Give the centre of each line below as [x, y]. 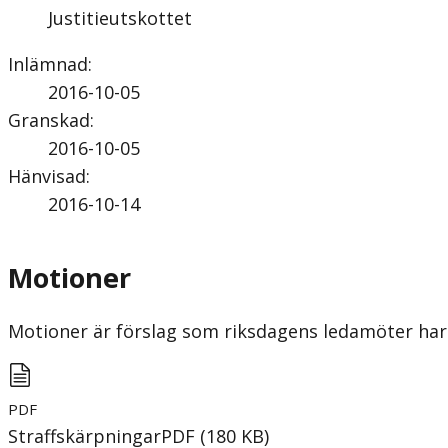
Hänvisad [47, 175]
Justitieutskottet [120, 17]
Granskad [49, 119]
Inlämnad [48, 63]
